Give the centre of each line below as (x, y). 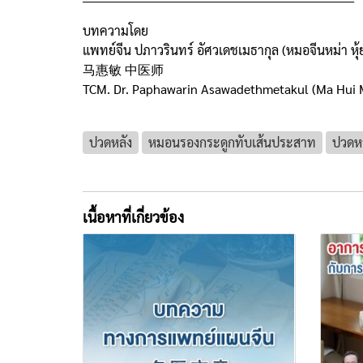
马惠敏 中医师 (123, 69)
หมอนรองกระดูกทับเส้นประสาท (232, 142)
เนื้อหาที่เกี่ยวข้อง (133, 216)
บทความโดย (117, 30)
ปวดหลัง (111, 142)
